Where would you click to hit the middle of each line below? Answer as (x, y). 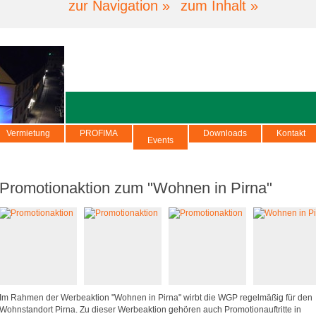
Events (160, 140)
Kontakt (291, 133)
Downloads (225, 133)
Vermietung (28, 133)
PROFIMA (99, 133)
